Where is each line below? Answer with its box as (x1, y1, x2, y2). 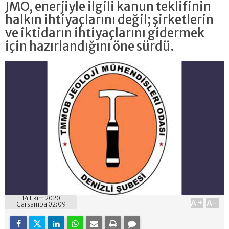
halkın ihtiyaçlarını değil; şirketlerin (5, 12, 214, 28)
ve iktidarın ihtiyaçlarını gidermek (5, 25, 204, 41)
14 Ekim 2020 (21, 194, 60, 202)
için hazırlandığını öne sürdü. (5, 38, 176, 54)
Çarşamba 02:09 (16, 200, 66, 208)
